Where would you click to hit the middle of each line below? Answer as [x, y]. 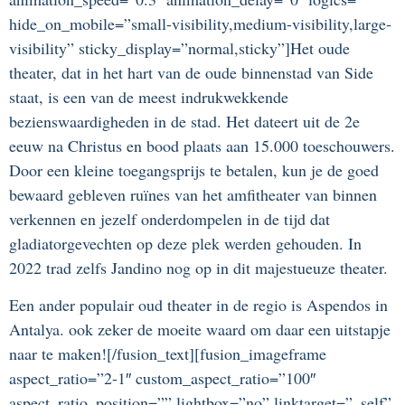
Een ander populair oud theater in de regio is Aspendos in [198, 305]
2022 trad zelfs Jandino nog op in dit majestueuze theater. [198, 267]
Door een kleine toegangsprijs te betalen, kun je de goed [194, 170]
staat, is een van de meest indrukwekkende [149, 96]
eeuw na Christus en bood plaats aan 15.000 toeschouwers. [202, 145]
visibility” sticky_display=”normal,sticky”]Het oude [179, 47]
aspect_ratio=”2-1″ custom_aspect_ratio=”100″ [162, 378]
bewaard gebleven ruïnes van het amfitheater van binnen [193, 194]
